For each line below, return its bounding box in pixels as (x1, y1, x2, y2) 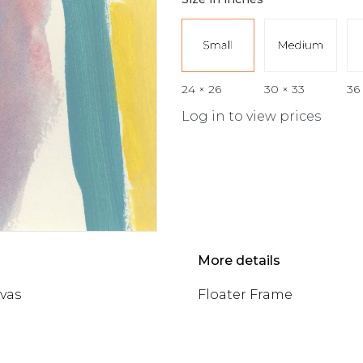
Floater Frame (198, 286, 293, 302)
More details (198, 252, 280, 268)
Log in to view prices (181, 108, 321, 124)
